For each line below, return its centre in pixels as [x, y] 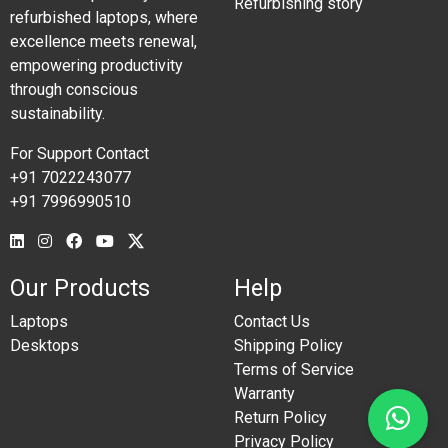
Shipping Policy [288, 345]
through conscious [74, 89]
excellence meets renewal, [103, 41]
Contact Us [272, 321]
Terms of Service [294, 369]
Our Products [80, 288]
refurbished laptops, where [104, 17]
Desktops [44, 345]
